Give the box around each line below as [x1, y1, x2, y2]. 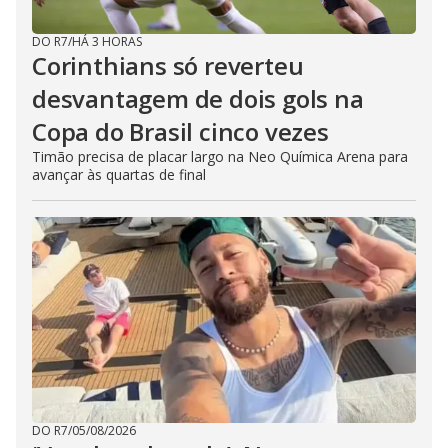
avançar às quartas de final [32, 164, 206, 184]
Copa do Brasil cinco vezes [32, 114, 329, 148]
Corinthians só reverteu [32, 48, 304, 82]
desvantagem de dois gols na [32, 81, 364, 115]
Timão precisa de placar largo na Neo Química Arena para [32, 146, 408, 166]
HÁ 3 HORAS [72, 32, 142, 50]
